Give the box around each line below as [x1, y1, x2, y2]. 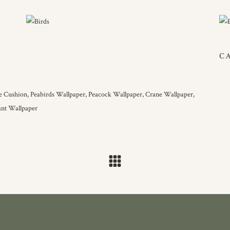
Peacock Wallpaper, [88, 90, 144, 99]
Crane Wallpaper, [145, 90, 195, 99]
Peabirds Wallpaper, [30, 90, 87, 99]
